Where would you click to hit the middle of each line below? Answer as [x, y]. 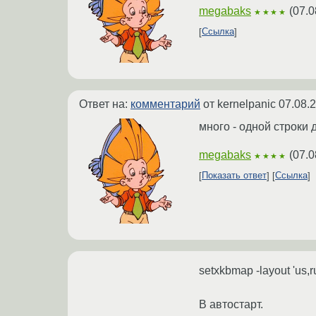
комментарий [165, 104]
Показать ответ [234, 176]
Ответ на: [105, 104]
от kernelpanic [239, 104]
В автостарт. [231, 304]
